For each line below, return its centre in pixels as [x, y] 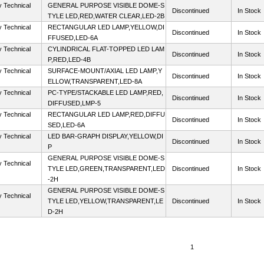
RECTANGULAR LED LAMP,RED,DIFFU [106, 114]
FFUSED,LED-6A [73, 38]
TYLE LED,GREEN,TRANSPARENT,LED [106, 169]
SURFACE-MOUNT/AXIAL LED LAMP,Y [105, 71]
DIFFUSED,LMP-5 [74, 103]
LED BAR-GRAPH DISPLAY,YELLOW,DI [105, 136]
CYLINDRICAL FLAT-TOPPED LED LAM [106, 49]
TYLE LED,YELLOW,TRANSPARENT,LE [105, 201]
